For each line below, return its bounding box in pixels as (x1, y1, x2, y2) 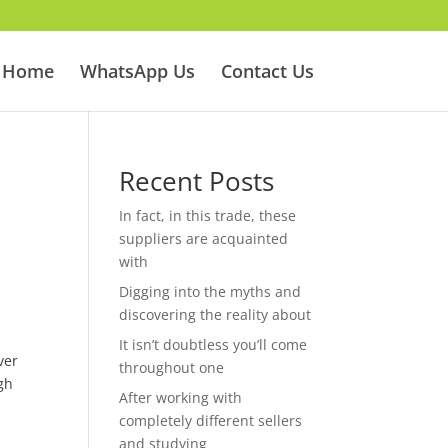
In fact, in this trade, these (119, 206, 297, 225)
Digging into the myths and (119, 282, 302, 301)
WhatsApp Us (79, 59, 195, 83)
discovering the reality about (119, 305, 312, 324)
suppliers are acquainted (119, 229, 289, 248)
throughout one (119, 358, 225, 377)
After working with (119, 388, 243, 407)
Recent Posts (119, 163, 275, 199)
